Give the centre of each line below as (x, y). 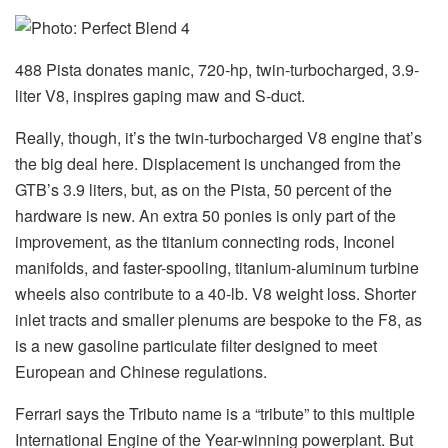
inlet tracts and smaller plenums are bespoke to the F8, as (218, 320)
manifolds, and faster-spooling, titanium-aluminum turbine (217, 268)
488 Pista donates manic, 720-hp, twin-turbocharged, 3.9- (217, 70)
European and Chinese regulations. (141, 372)
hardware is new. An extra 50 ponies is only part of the (205, 216)
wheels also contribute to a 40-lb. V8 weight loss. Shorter (215, 294)
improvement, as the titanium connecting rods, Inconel (205, 242)
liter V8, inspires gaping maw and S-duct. (160, 96)
